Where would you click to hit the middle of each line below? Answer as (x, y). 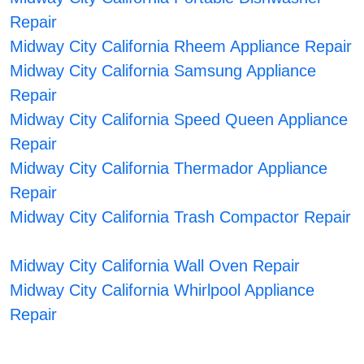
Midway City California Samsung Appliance (162, 71)
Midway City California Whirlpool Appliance (162, 290)
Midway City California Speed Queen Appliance (178, 120)
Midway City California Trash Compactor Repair (180, 217)
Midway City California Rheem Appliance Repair (180, 47)
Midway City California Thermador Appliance (168, 169)
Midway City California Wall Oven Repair (154, 266)
